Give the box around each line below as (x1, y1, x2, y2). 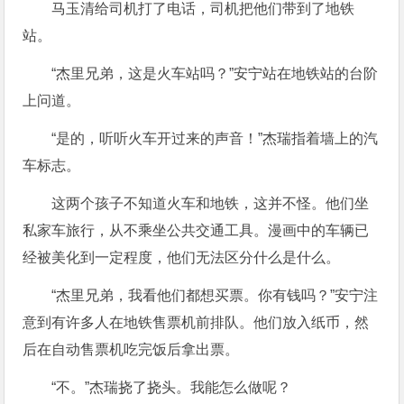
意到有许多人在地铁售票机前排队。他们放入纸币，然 (23, 314, 370, 330)
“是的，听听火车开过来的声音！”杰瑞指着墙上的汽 (51, 130, 379, 146)
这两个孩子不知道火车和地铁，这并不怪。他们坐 (51, 195, 370, 211)
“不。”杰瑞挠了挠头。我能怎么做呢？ (51, 379, 292, 395)
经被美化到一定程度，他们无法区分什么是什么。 (23, 249, 341, 265)
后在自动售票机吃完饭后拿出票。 (23, 341, 240, 357)
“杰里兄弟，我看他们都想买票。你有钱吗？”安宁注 (51, 287, 379, 303)
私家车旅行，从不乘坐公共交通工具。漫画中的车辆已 (23, 222, 370, 238)
